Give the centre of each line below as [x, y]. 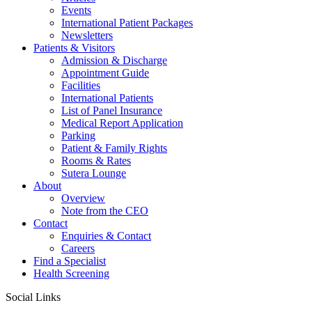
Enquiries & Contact [106, 236]
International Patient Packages [127, 23]
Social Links [33, 297]
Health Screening [71, 273]
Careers [78, 248]
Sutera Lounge [94, 173]
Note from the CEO [105, 211]
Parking [78, 135]
